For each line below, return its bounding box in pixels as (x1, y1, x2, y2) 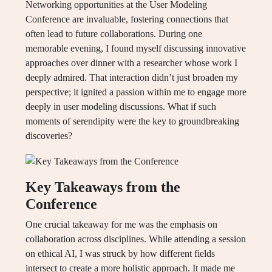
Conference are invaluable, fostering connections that (25, 14, 228, 25)
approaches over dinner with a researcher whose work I (25, 58, 237, 69)
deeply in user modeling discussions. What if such (25, 101, 216, 112)
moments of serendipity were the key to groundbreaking (25, 116, 239, 127)
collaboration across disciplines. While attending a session (25, 233, 246, 244)
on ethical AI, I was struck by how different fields (25, 248, 215, 259)
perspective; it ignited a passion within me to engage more (25, 87, 246, 98)
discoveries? (25, 131, 72, 141)
